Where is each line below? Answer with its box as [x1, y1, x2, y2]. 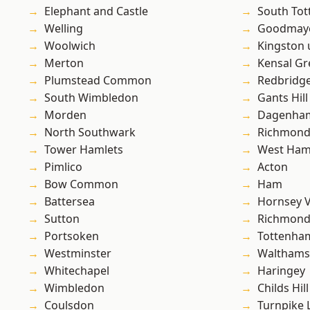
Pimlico [44, 159, 82, 175]
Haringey [257, 263, 305, 279]
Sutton [44, 211, 80, 227]
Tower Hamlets [44, 142, 123, 158]
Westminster [44, 246, 111, 262]
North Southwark [44, 125, 136, 140]
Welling [44, 21, 83, 37]
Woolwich [44, 38, 95, 54]
